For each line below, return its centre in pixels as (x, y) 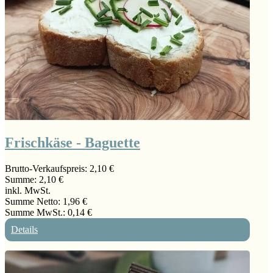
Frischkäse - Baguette (73, 143)
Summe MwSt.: (36, 213)
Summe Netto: (34, 202)
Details (24, 230)
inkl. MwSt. (28, 191)
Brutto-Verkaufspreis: (47, 169)
